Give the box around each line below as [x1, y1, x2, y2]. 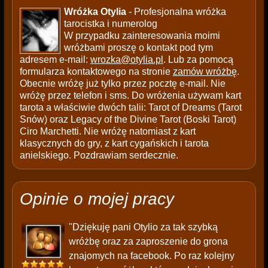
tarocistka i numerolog [63, 19, 157, 29]
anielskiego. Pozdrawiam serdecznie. [19, 150, 178, 161]
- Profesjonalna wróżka [126, 7, 226, 17]
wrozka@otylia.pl [90, 54, 163, 65]
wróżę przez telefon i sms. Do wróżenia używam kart [19, 90, 241, 101]
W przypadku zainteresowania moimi [63, 31, 220, 41]
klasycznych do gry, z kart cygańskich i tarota [19, 138, 209, 149]
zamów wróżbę [172, 66, 237, 77]
